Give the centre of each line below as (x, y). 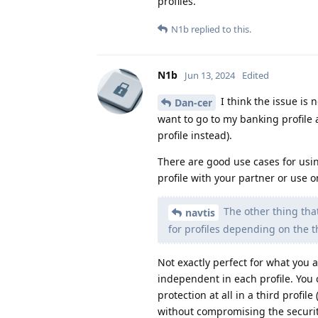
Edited (256, 76)
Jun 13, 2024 (210, 76)
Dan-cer (193, 103)
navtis (200, 212)
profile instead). (195, 136)
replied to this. (220, 29)
